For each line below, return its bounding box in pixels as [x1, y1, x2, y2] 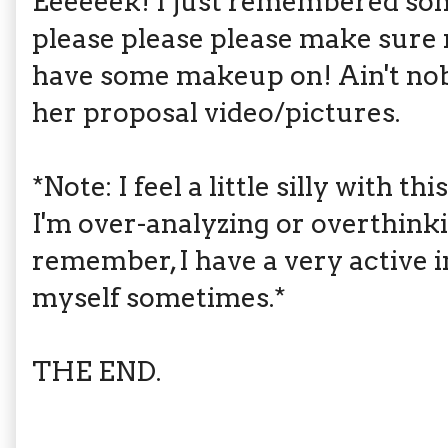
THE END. [32, 355, 173, 389]
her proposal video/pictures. [32, 96, 406, 130]
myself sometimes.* [32, 281, 285, 315]
